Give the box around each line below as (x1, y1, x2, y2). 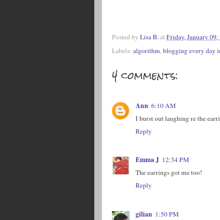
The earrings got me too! (136, 168, 202, 177)
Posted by (112, 32, 140, 41)
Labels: (112, 46, 133, 55)
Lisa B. (140, 32, 159, 41)
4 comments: (112, 65, 178, 86)
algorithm (133, 46, 160, 55)
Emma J (136, 155, 159, 165)
